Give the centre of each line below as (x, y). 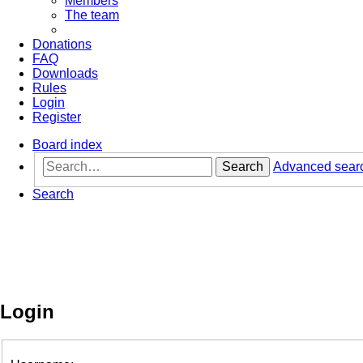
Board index (67, 144)
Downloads (65, 73)
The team (92, 15)
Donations (62, 44)
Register (57, 117)
